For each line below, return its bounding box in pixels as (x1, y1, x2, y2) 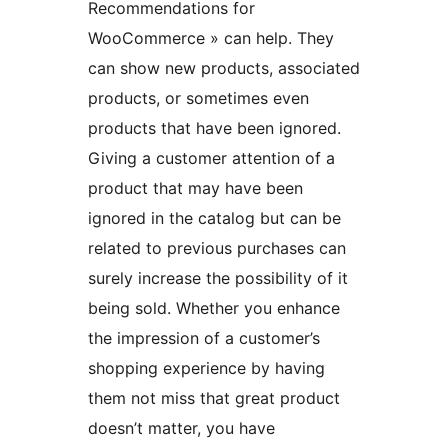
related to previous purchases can (88, 238, 346, 259)
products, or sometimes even (88, 88, 309, 109)
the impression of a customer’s (88, 328, 320, 349)
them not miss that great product (88, 388, 340, 409)
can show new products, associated (88, 58, 360, 79)
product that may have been (88, 178, 303, 199)
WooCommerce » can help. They (88, 28, 334, 49)
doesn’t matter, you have (88, 418, 275, 439)
